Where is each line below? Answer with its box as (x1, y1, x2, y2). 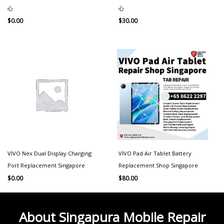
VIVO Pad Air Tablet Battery (118, 149, 191, 157)
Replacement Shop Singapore (118, 161, 198, 169)
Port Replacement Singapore (7, 161, 85, 169)
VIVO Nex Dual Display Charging (7, 149, 91, 157)
